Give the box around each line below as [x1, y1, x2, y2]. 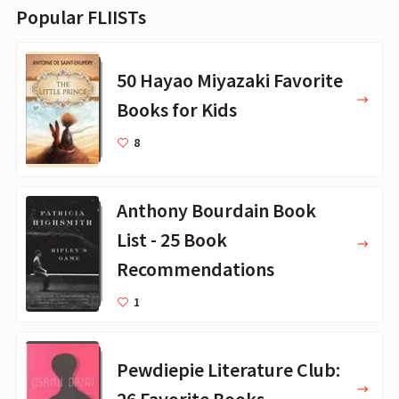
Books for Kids [117, 96, 237, 122]
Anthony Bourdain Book [117, 197, 316, 223]
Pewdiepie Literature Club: [117, 356, 340, 382]
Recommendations [117, 256, 274, 281]
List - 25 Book [117, 226, 227, 252]
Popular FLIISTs [16, 4, 146, 30]
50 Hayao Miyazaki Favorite [117, 67, 343, 93]
